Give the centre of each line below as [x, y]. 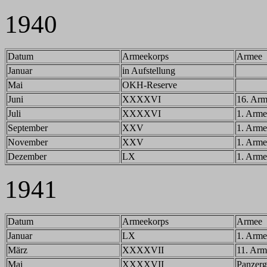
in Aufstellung [149, 71]
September [28, 128]
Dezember [27, 156]
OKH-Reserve [150, 85]
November [28, 142]
